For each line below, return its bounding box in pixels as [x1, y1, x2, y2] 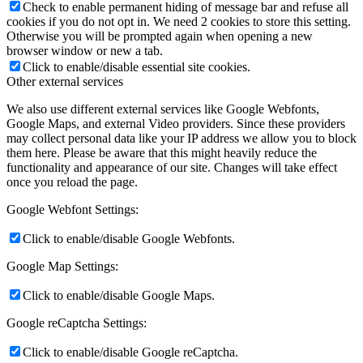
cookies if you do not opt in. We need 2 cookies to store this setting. [6, 15, 351, 29]
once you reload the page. [6, 175, 138, 190]
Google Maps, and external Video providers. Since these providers [6, 117, 345, 131]
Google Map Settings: [6, 259, 118, 274]
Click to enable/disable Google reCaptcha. [23, 345, 238, 360]
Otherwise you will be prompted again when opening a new [6, 29, 313, 44]
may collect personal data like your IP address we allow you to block [6, 131, 357, 146]
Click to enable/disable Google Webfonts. [23, 232, 235, 246]
